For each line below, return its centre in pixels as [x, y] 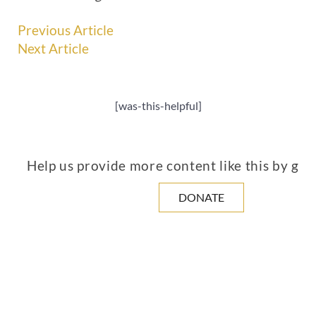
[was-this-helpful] [158, 105]
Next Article [53, 48]
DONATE [201, 197]
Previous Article [66, 30]
